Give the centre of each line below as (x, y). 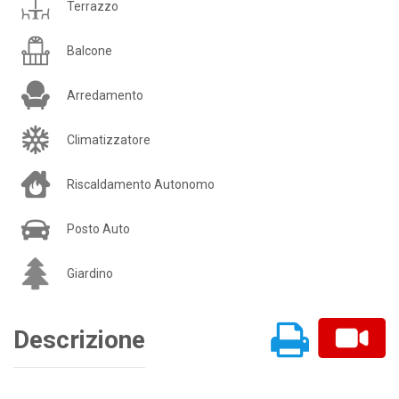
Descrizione (79, 340)
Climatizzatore (109, 140)
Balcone (90, 51)
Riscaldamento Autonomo (141, 185)
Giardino (90, 274)
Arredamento (105, 96)
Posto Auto (98, 229)
